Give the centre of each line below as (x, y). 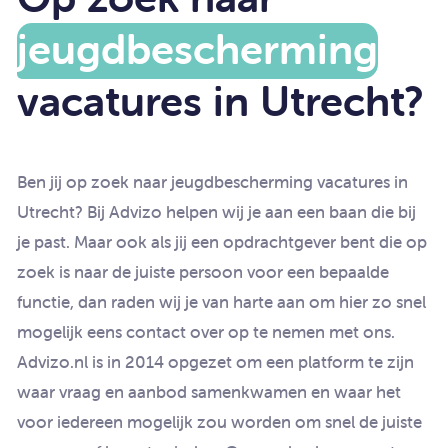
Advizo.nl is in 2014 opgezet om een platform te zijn (215, 361)
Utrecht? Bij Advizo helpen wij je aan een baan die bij (216, 211)
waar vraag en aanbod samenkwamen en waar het (209, 391)
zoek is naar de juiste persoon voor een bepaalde (203, 271)
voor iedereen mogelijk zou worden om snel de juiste (219, 421)
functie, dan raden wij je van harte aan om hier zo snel (221, 301)
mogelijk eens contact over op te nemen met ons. (206, 331)
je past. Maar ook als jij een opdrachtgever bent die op (222, 241)
